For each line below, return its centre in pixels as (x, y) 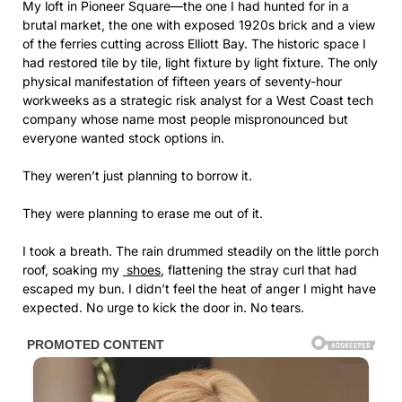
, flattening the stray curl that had (259, 269)
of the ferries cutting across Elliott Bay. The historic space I (194, 43)
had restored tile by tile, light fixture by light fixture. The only (200, 62)
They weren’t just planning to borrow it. (137, 175)
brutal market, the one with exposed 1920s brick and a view (199, 24)
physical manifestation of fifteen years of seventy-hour (182, 81)
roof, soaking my (73, 269)
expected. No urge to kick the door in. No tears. (163, 307)
